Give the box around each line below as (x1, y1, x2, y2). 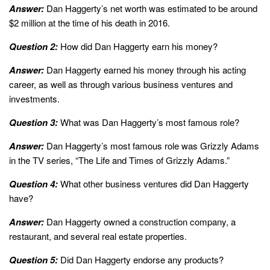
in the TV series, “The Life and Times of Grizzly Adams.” (9, 154, 230, 167)
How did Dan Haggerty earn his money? (58, 40, 218, 53)
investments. (9, 92, 60, 105)
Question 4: (9, 177, 58, 191)
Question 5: (9, 253, 58, 267)
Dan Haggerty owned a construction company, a (44, 215, 236, 228)
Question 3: (9, 116, 58, 130)
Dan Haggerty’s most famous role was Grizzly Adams (44, 139, 259, 152)
